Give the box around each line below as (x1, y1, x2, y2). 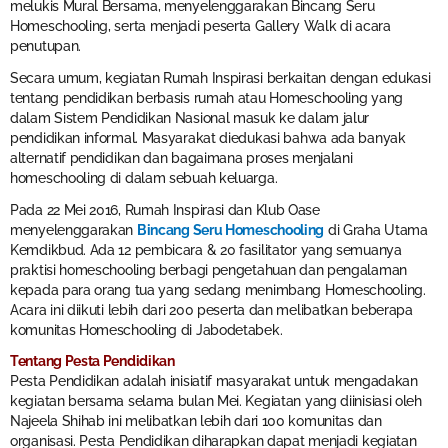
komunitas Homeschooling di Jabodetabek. (10, 321, 283, 338)
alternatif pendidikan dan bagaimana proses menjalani (10, 149, 353, 166)
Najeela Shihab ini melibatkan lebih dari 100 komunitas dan (10, 413, 382, 430)
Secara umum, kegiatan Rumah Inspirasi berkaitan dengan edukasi (10, 69, 431, 86)
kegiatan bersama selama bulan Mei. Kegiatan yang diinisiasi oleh (10, 393, 422, 410)
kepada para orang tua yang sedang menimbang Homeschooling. (10, 281, 426, 298)
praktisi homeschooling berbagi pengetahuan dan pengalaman (10, 261, 407, 278)
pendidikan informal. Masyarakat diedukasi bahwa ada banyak (10, 129, 406, 146)
